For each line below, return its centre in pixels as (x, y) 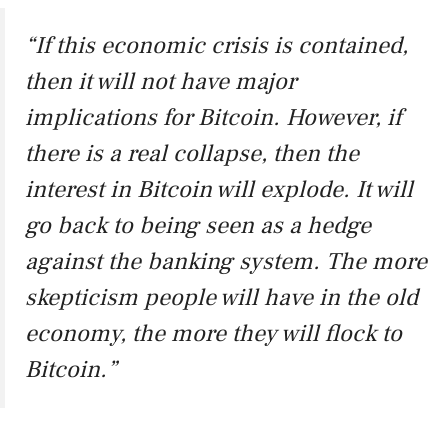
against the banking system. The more (226, 262)
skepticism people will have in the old (221, 298)
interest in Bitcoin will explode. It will (219, 190)
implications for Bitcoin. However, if (213, 118)
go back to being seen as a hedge (198, 226)
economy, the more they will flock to (213, 334)
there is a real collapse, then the (192, 154)
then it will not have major (160, 82)
